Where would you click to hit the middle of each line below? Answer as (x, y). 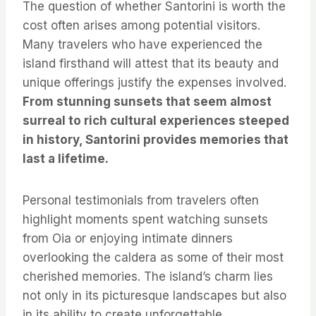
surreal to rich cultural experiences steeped (156, 120)
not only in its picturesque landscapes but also (154, 295)
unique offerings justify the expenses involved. (154, 82)
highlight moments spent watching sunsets (145, 219)
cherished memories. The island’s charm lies (148, 276)
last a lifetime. (66, 158)
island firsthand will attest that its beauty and (151, 63)
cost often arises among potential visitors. (141, 25)
